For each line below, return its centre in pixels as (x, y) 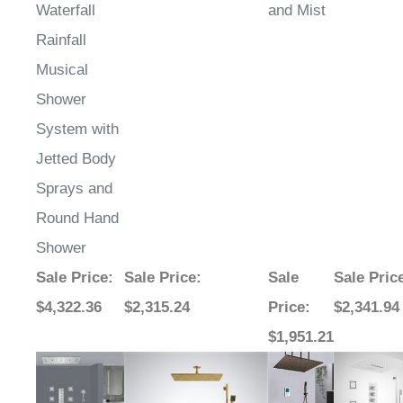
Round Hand (77, 219)
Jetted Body (76, 159)
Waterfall (66, 11)
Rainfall (61, 40)
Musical (62, 70)
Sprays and (74, 189)
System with (77, 130)
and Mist (297, 11)
